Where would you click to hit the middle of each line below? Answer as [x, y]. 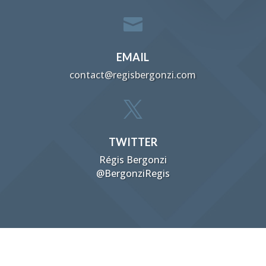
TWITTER [133, 142]
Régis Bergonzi [133, 159]
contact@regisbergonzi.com [133, 75]
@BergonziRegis [133, 173]
